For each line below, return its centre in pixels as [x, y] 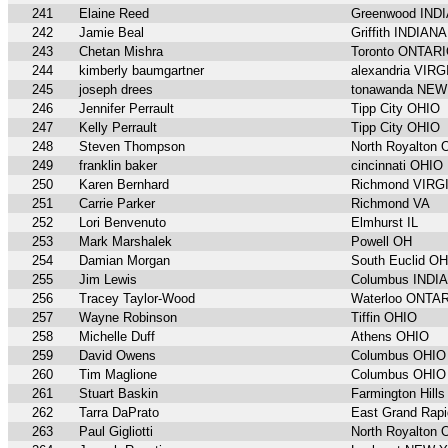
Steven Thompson [132, 147]
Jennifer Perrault [126, 109]
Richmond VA [390, 204]
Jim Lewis [108, 280]
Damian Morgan [124, 261]
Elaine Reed [114, 14]
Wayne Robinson [128, 318]
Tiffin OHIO [384, 318]
